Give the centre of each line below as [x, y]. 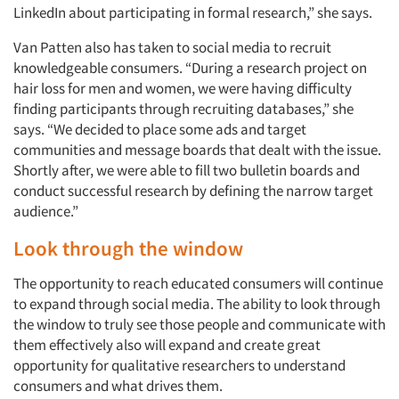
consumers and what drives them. [118, 386]
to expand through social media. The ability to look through [197, 304]
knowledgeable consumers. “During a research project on [190, 68]
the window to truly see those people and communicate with [199, 324]
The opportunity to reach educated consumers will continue [198, 283]
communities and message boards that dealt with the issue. [197, 150]
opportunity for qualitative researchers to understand [179, 365]
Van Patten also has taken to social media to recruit [172, 47]
